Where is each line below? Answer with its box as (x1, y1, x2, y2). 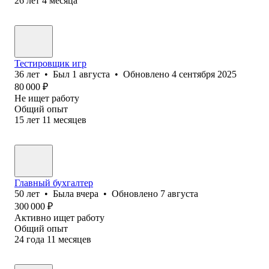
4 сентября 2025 (172, 68, 237, 79)
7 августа (160, 188, 198, 199)
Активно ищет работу (14, 212, 104, 223)
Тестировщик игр (14, 58, 86, 68)
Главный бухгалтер (14, 177, 93, 188)
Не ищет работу (14, 92, 79, 103)
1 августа (72, 68, 110, 79)
